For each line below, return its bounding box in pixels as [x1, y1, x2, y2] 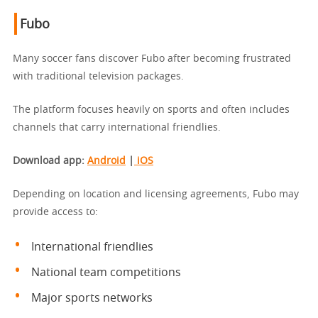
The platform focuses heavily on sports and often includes [13, 104, 290, 115]
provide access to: [13, 207, 98, 217]
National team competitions [31, 266, 181, 278]
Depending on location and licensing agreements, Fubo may [13, 189, 299, 199]
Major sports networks [31, 292, 153, 304]
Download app [13, 155, 82, 166]
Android [87, 155, 126, 166]
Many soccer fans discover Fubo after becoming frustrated [13, 53, 291, 64]
